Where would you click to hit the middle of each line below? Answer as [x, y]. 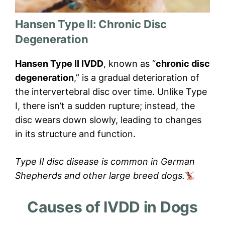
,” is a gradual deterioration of [137, 78]
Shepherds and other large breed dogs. [100, 176]
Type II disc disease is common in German [105, 162]
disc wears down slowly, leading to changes [108, 120]
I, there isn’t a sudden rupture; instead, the [105, 106]
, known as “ [130, 64]
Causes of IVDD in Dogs [113, 207]
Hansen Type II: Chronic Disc [91, 24]
